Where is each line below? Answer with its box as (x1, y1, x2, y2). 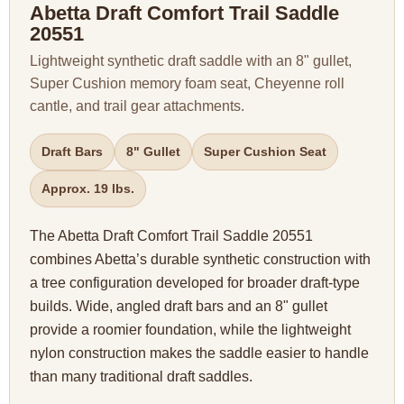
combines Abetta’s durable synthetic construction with (30, 251, 371, 268)
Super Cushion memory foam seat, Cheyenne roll (30, 76, 344, 92)
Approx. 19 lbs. (41, 181, 134, 197)
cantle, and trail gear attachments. (30, 98, 244, 115)
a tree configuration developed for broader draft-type (30, 274, 360, 291)
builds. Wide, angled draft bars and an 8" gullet (30, 298, 327, 315)
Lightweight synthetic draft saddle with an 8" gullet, (30, 53, 352, 69)
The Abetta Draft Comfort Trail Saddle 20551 (30, 227, 313, 244)
